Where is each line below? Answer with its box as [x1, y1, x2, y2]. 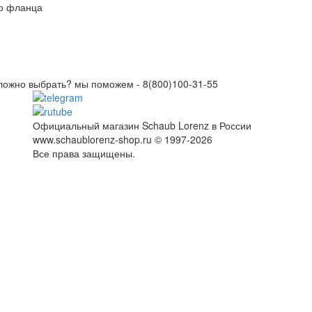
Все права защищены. [33, 146, 135, 160]
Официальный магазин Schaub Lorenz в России [33, 118, 251, 132]
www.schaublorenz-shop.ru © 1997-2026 [33, 132, 212, 146]
